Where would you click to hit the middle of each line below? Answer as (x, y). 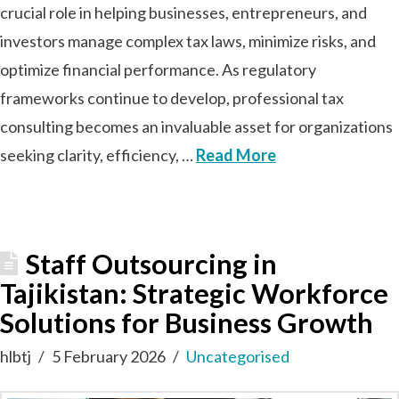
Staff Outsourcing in (152, 264)
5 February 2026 (109, 356)
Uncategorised (238, 356)
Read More (236, 155)
